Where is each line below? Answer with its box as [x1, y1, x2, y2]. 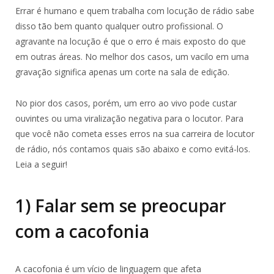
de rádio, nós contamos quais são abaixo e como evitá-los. [15, 143, 250, 155]
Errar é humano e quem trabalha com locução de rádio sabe [15, 4, 254, 17]
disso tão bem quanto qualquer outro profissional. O [15, 20, 223, 32]
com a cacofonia [15, 219, 149, 243]
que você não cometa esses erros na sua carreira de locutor [15, 127, 254, 139]
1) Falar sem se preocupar [15, 193, 226, 217]
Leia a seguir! [15, 158, 67, 170]
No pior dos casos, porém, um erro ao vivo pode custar [15, 97, 237, 109]
